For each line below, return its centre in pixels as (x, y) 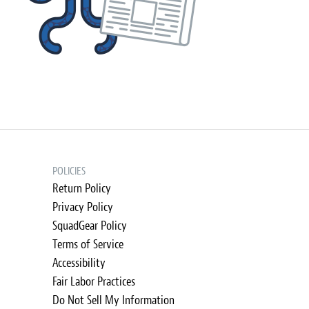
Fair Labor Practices (94, 282)
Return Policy (82, 189)
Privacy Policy (83, 207)
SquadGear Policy (90, 226)
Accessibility (79, 263)
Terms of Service (88, 245)
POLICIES (69, 171)
